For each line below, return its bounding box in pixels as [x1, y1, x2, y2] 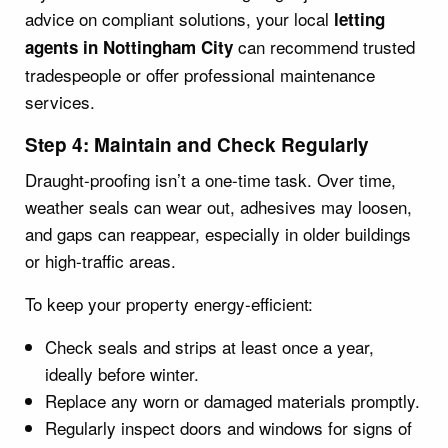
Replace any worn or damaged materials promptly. [45, 387, 420, 413]
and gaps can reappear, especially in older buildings [25, 220, 411, 246]
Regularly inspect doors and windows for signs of [45, 414, 412, 440]
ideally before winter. [45, 360, 199, 386]
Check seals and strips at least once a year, [45, 333, 374, 359]
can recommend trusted [233, 33, 415, 59]
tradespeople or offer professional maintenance [25, 61, 375, 87]
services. [25, 88, 95, 114]
